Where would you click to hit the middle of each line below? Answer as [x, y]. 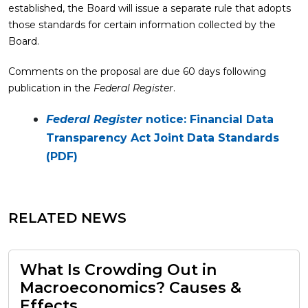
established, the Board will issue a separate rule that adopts [150, 8]
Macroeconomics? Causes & [131, 288]
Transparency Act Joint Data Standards [163, 138]
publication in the [51, 88]
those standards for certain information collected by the [142, 25]
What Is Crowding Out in [118, 270]
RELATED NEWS [67, 218]
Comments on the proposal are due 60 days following [137, 71]
